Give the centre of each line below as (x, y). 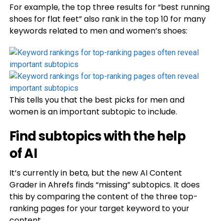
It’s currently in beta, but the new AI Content (95, 173)
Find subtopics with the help (97, 136)
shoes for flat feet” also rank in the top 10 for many (107, 19)
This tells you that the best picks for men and (97, 100)
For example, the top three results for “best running (109, 7)
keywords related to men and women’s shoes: (98, 31)
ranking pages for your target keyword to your (99, 208)
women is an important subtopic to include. (93, 112)
